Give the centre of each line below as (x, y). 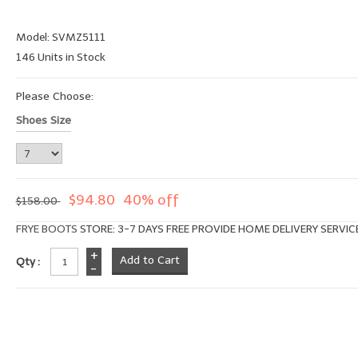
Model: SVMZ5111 (60, 38)
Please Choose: (54, 97)
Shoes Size (43, 121)
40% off (151, 200)
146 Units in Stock (60, 58)
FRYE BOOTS (46, 229)
